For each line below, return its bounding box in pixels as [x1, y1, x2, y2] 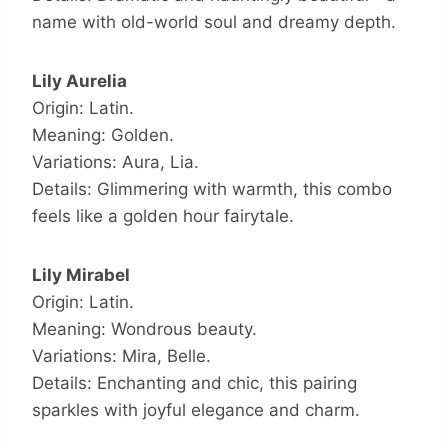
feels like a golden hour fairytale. [32, 206, 294, 227]
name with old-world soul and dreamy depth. [32, 12, 396, 33]
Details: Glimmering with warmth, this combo [32, 179, 392, 200]
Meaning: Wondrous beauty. [32, 319, 257, 340]
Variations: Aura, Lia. [32, 152, 199, 173]
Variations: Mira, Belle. [32, 346, 211, 367]
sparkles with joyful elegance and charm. [32, 400, 360, 421]
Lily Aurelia [32, 71, 127, 92]
